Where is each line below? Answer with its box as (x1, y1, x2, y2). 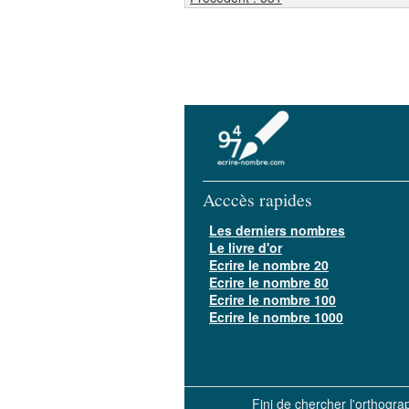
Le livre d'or (209, 238, 282, 257)
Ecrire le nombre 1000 (209, 308, 343, 326)
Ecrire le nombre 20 (209, 256, 329, 274)
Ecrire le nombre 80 (209, 273, 329, 291)
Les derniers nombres (209, 221, 345, 239)
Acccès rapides (203, 187, 312, 212)
